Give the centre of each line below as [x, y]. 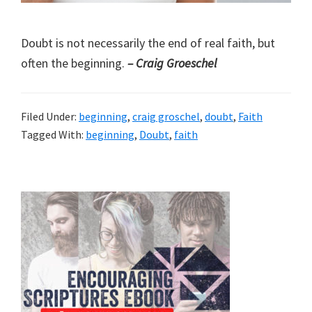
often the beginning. [74, 63]
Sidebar [50, 224]
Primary [51, 202]
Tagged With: [53, 134]
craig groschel [166, 116]
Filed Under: [50, 116]
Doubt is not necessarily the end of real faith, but [148, 42]
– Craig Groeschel [172, 63]
